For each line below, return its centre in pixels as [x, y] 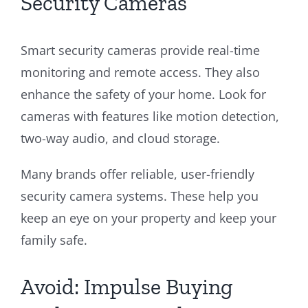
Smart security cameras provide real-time [140, 50]
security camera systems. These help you [140, 196]
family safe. [54, 240]
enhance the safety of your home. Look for [143, 94]
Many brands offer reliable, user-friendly [137, 174]
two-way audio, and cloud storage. [120, 138]
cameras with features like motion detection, [150, 116]
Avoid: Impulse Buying [127, 286]
